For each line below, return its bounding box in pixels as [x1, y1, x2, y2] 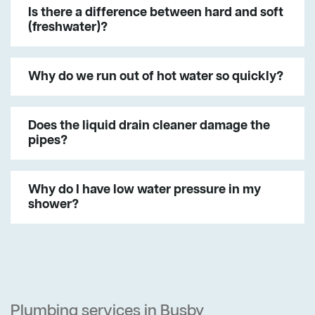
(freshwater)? [28, 19, 108, 37]
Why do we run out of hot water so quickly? [28, 68, 283, 86]
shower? [28, 196, 79, 214]
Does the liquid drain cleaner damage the [28, 117, 270, 135]
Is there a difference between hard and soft [28, 4, 283, 22]
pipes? [28, 132, 67, 150]
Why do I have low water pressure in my [28, 181, 261, 199]
